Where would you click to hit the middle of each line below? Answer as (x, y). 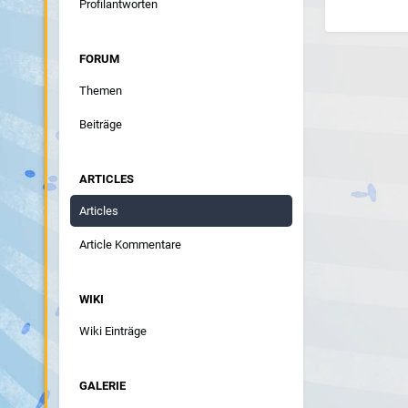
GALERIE (102, 385)
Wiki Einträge (112, 331)
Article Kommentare (130, 244)
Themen (100, 90)
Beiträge (100, 124)
